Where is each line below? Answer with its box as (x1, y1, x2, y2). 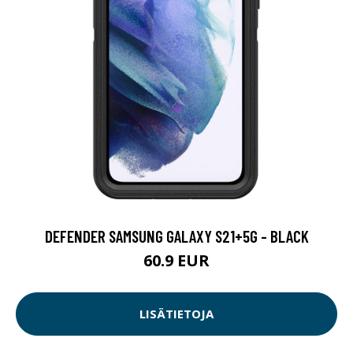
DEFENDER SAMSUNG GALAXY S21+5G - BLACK (44, 225, 309, 246)
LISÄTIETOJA (139, 306, 214, 322)
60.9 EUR (143, 249, 210, 271)
